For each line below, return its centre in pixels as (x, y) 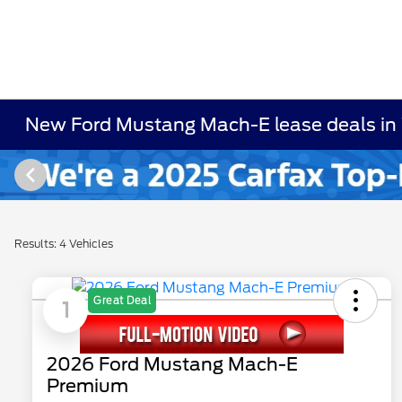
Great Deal (122, 301)
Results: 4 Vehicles (64, 244)
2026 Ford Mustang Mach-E (172, 365)
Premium (87, 386)
